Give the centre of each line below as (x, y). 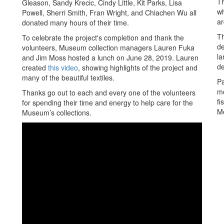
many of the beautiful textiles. (71, 77)
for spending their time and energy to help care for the (107, 102)
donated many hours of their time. (79, 22)
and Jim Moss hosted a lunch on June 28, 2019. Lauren (110, 57)
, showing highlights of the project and (138, 67)
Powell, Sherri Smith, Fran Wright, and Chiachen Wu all (109, 12)
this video (63, 67)
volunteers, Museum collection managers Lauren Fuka (108, 47)
